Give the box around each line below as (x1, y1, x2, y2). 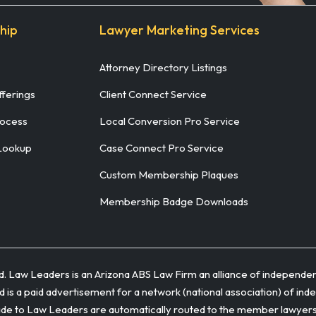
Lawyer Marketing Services (99, 21, 260, 38)
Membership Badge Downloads (99, 194, 248, 208)
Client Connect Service (99, 87, 207, 101)
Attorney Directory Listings (99, 60, 227, 74)
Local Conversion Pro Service (99, 114, 240, 128)
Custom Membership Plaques (99, 167, 238, 181)
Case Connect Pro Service (99, 140, 224, 154)
